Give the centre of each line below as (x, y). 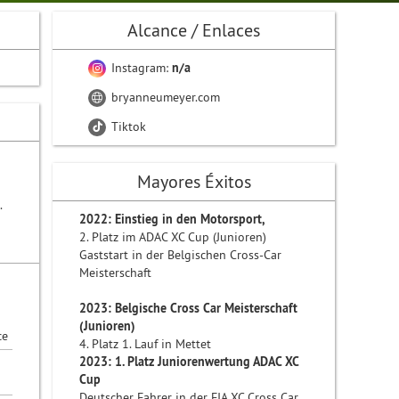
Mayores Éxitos (194, 181)
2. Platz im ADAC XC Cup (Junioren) (173, 237)
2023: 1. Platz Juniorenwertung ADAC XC (189, 362)
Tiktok (127, 126)
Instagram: (140, 68)
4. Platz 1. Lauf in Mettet (146, 344)
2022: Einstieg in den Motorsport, (174, 219)
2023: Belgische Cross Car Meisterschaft (189, 308)
